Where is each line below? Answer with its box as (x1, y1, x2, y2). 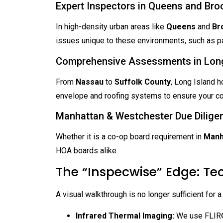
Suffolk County (114, 77, 171, 87)
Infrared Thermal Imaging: (76, 211, 174, 221)
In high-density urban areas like (56, 22, 166, 32)
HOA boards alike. (56, 145, 118, 155)
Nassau (76, 77, 104, 87)
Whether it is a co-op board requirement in (56, 131, 204, 141)
